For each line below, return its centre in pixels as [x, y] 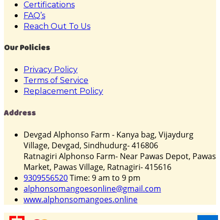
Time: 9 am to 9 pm [104, 178]
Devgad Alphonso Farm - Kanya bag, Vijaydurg [109, 134]
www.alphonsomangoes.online [81, 199]
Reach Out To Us [57, 26]
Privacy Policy [51, 70]
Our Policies [27, 48]
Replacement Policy [63, 91]
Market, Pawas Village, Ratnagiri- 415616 [97, 167]
